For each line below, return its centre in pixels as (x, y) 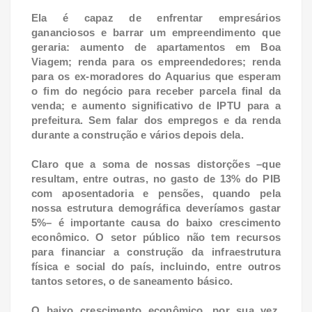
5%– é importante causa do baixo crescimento (156, 223)
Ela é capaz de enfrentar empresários (156, 18)
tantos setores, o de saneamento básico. (132, 281)
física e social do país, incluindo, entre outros (156, 267)
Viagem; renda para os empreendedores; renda (156, 62)
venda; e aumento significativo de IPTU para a (156, 106)
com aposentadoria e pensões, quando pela (156, 194)
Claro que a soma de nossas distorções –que (156, 164)
